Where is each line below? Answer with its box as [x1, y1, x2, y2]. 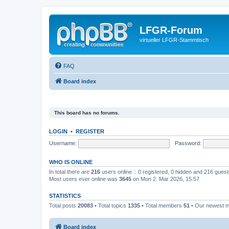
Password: [174, 140, 201, 146]
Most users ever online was [49, 176, 119, 182]
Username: [49, 140, 77, 146]
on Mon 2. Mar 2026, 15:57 [131, 176, 199, 182]
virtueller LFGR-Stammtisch [140, 37, 209, 43]
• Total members [140, 202, 184, 209]
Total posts [49, 202, 78, 209]
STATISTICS [49, 193, 81, 199]
